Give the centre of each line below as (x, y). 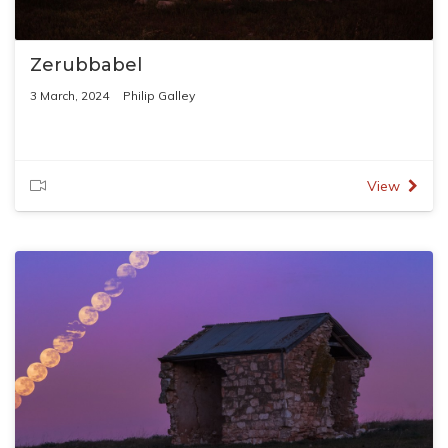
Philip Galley (159, 95)
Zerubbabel (86, 65)
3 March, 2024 (69, 95)
